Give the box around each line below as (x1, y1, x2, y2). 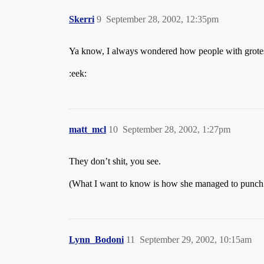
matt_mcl (69, 124, 106, 134)
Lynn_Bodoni (69, 235, 124, 245)
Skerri (69, 14, 94, 24)
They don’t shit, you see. (69, 156, 161, 166)
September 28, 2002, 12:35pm (106, 14, 219, 24)
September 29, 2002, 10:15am (140, 235, 252, 245)
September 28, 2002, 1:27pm (123, 124, 230, 134)
